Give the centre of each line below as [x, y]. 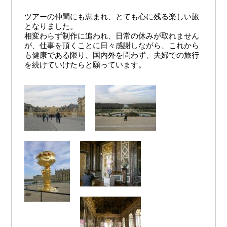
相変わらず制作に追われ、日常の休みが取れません [111, 35]
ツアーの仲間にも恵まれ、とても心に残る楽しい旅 [111, 16]
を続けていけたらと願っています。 [85, 64]
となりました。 [51, 26]
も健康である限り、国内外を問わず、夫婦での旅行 [111, 55]
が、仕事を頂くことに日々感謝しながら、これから [111, 45]
